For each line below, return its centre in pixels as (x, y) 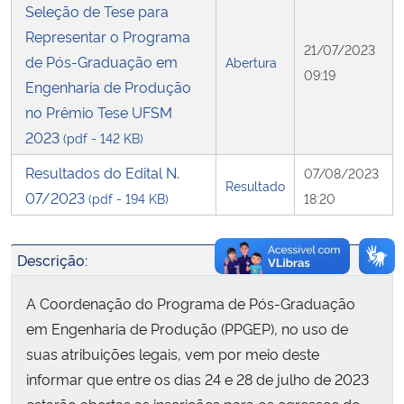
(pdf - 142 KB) (103, 137)
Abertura (251, 61)
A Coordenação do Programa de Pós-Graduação (191, 303)
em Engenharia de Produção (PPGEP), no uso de (187, 328)
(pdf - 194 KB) (129, 197)
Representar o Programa (108, 36)
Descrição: (52, 259)
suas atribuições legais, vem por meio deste (173, 353)
